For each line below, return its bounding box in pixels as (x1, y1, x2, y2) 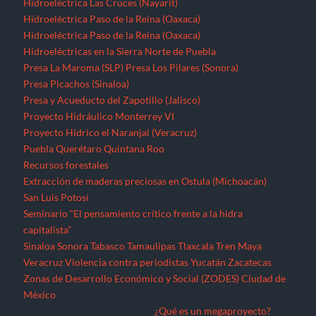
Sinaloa (23, 59, 56, 72)
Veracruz (23, 75, 63, 88)
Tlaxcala (178, 59, 214, 72)
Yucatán (190, 75, 226, 88)
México (23, 108, 56, 121)
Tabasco (90, 59, 126, 72)
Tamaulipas (127, 59, 176, 72)
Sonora (57, 59, 89, 72)
